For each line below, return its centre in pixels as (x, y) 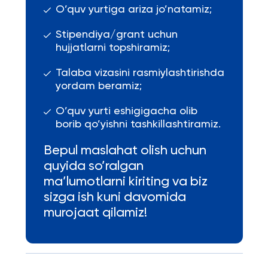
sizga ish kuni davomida (115, 197)
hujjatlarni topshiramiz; (112, 48)
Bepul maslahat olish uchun (125, 151)
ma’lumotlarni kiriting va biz (125, 182)
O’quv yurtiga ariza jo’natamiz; (133, 10)
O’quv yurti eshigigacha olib (126, 111)
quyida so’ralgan (93, 166)
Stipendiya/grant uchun (116, 35)
